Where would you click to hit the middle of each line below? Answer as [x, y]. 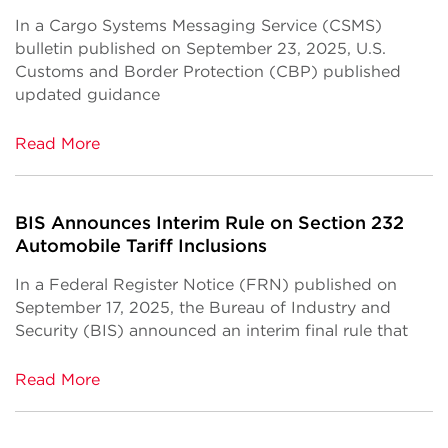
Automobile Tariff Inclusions [141, 245]
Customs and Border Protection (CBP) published [208, 71]
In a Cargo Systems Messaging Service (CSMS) [198, 25]
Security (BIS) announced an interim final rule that [211, 330]
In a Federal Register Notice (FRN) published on [206, 284]
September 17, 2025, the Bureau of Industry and [203, 307]
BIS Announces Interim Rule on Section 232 [209, 222]
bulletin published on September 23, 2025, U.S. [200, 48]
